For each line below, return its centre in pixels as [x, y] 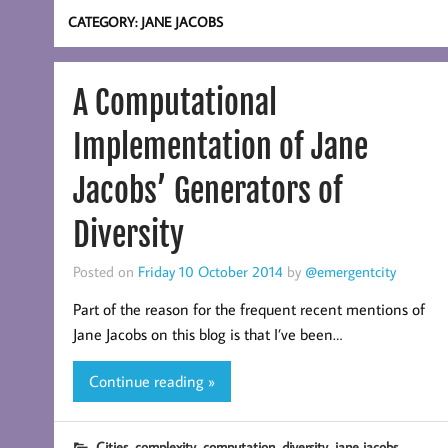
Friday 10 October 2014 [210, 271]
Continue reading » [151, 380]
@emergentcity [350, 271]
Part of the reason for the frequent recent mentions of [248, 309]
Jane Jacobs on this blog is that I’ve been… [207, 334]
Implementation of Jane [220, 146]
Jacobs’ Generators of [207, 190]
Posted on [105, 271]
